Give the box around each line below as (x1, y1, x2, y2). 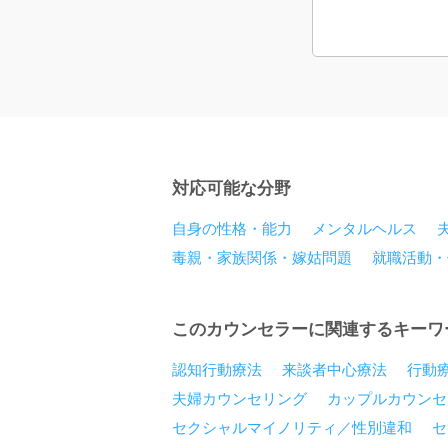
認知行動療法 (172, 361, 262, 378)
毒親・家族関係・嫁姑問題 (172, 249, 352, 266)
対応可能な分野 (172, 179, 291, 198)
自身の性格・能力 (172, 220, 292, 237)
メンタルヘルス (312, 220, 417, 237)
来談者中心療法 (282, 361, 387, 378)
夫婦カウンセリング (172, 390, 307, 407)
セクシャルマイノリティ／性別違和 (172, 419, 412, 436)
